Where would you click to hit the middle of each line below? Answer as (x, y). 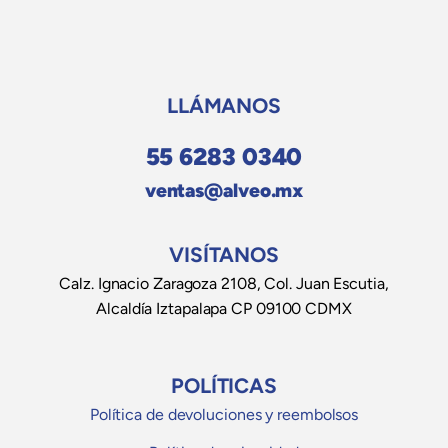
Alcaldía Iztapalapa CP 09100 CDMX (224, 309)
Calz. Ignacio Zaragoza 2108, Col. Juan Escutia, (224, 284)
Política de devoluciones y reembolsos (224, 415)
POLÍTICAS (224, 386)
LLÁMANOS (224, 106)
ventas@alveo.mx (224, 191)
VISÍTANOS (224, 255)
